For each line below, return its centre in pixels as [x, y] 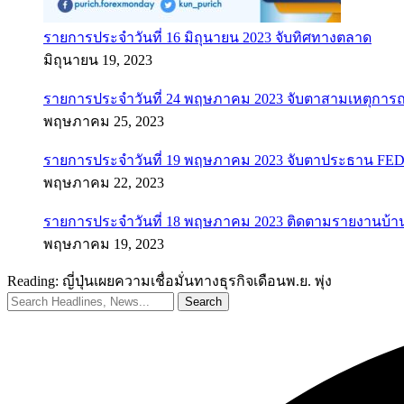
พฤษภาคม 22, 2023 [104, 183]
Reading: [33, 281]
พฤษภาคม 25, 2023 [104, 121]
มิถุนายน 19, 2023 [98, 60]
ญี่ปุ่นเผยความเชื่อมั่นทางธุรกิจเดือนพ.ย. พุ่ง [197, 281]
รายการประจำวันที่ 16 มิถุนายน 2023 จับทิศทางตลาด [207, 37]
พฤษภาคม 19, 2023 [104, 244]
